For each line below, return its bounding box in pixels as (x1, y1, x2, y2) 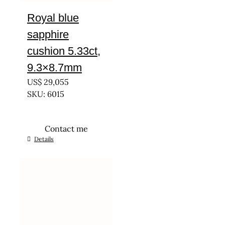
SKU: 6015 (27, 89, 64, 99)
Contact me (44, 124, 88, 134)
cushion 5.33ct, (27, 45, 100, 57)
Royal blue (27, 12, 79, 24)
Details (34, 135, 54, 143)
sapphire (27, 28, 69, 41)
